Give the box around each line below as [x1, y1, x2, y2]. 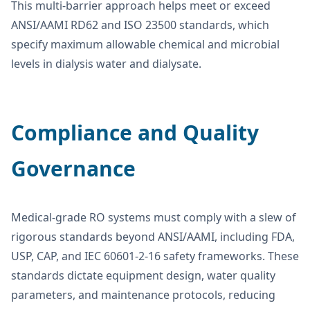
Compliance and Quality [11, 118, 259, 147]
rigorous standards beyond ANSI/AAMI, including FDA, [11, 228, 295, 244]
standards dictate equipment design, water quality [11, 267, 275, 283]
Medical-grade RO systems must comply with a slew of [11, 209, 296, 225]
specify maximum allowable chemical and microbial [11, 36, 280, 52]
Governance [11, 154, 136, 183]
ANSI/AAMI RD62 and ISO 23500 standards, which [11, 17, 269, 33]
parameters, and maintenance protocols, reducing [11, 286, 275, 302]
